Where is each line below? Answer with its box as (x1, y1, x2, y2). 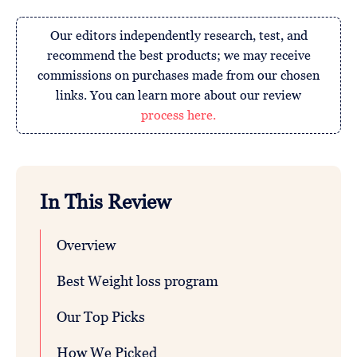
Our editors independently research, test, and (49, 28, 308, 43)
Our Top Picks (57, 308, 145, 326)
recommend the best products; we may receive (46, 48, 311, 63)
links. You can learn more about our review (56, 88, 301, 103)
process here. (141, 108, 216, 123)
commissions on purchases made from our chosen (37, 68, 320, 83)
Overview (57, 237, 116, 254)
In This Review (40, 190, 171, 214)
